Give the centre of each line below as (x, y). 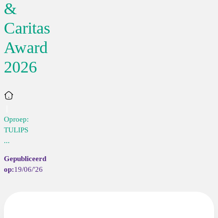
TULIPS (16, 129)
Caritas (27, 28)
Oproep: (16, 119)
